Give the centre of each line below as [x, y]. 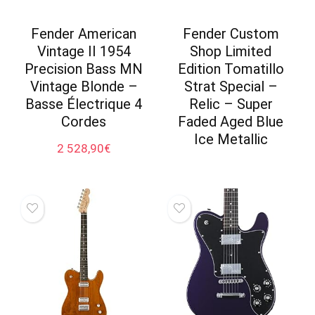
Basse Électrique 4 [84, 104]
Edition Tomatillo [231, 69]
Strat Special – [231, 86]
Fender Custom [231, 33]
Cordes [84, 121]
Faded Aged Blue [231, 121]
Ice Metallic [231, 139]
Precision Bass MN [84, 69]
